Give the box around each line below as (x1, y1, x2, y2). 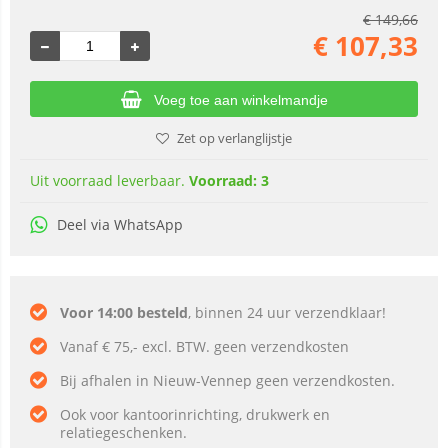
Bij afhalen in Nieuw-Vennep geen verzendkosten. (60, 371, 395, 390)
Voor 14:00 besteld (60, 303, 188, 322)
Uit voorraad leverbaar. (30, 171, 189, 190)
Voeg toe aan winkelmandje (153, 92, 328, 108)
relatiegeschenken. (60, 423, 187, 442)
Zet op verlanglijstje (177, 129, 292, 147)
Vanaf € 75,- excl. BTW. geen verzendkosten (60, 337, 349, 356)
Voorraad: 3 (189, 171, 269, 190)
